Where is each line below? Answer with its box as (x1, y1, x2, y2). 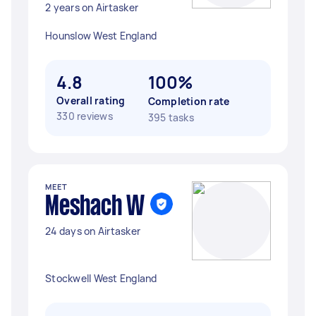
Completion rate (147, 95, 230, 108)
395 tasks (147, 111, 194, 124)
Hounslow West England (45, 29, 157, 42)
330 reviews (56, 109, 113, 123)
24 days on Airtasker (45, 224, 140, 238)
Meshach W (45, 195, 145, 220)
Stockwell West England (45, 272, 157, 285)
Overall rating (56, 94, 126, 107)
